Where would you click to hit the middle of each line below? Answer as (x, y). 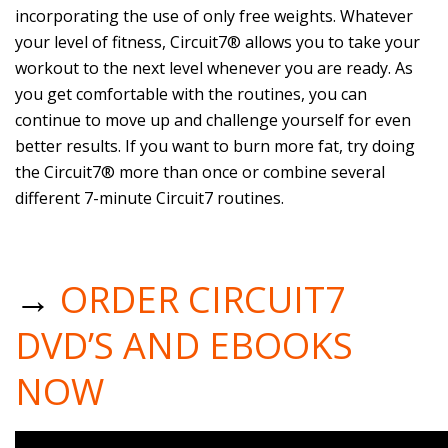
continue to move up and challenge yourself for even (213, 120)
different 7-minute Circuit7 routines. (149, 198)
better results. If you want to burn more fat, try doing (215, 146)
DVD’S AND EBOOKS (184, 345)
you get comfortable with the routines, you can (191, 94)
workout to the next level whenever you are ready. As (214, 68)
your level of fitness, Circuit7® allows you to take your (217, 42)
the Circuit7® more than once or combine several (200, 172)
